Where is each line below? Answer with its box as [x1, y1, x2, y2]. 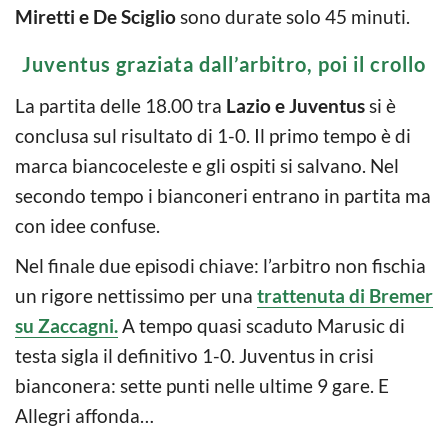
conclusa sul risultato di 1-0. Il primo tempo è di [15, 123, 411, 147]
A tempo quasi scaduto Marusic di [118, 313, 405, 337]
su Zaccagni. [15, 313, 118, 337]
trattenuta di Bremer [257, 283, 433, 307]
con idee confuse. [15, 213, 160, 237]
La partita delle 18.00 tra [15, 93, 226, 117]
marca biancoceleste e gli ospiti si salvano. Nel [15, 153, 399, 177]
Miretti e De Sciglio [15, 4, 176, 28]
